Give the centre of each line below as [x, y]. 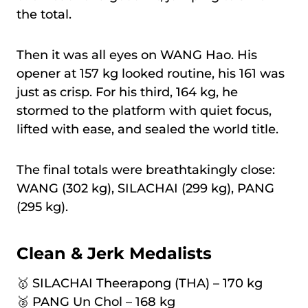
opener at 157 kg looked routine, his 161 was [151, 74]
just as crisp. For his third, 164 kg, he [127, 92]
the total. [44, 15]
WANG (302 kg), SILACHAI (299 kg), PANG [145, 189]
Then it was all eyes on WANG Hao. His [137, 55]
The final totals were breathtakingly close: [146, 170]
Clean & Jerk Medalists [114, 254]
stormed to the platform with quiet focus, [144, 111]
